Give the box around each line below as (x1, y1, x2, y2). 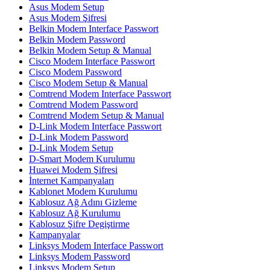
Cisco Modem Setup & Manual (29, 78, 148, 89)
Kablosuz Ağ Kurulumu (29, 208, 121, 219)
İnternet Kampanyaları (29, 175, 114, 186)
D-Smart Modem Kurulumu (29, 154, 135, 165)
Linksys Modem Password (29, 251, 130, 262)
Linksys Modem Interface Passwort (29, 240, 163, 251)
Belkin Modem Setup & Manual (29, 45, 151, 56)
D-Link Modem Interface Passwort (29, 121, 162, 132)
